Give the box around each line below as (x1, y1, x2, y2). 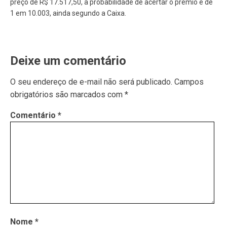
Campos (174, 77, 204, 87)
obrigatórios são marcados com (10, 90, 125, 99)
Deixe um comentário (10, 54, 126, 68)
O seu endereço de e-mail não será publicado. (10, 77, 172, 87)
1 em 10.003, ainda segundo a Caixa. (10, 9, 126, 17)
